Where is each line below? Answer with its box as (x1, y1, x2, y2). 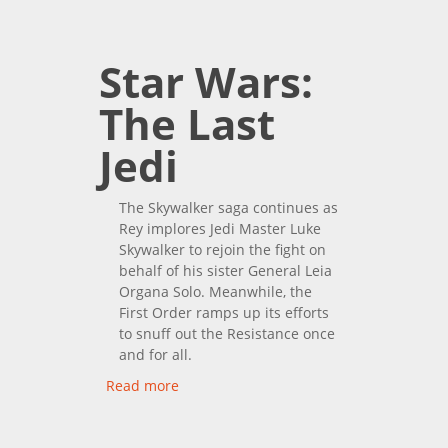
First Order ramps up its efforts (119, 302, 329, 322)
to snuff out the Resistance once (119, 323, 335, 343)
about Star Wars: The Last (179, 375, 351, 395)
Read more (106, 375, 179, 395)
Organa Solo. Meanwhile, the (119, 281, 312, 301)
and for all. (119, 344, 192, 364)
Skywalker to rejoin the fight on (119, 239, 326, 259)
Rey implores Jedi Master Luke (119, 218, 321, 238)
